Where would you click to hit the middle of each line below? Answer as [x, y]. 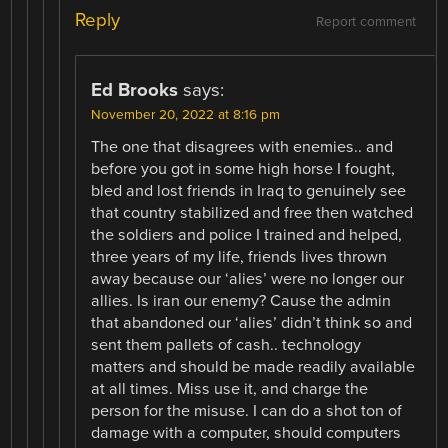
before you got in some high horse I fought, [243, 169]
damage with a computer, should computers [246, 433]
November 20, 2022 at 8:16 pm [186, 115]
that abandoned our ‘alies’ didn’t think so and [252, 323]
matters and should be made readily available [253, 367]
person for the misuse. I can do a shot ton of [247, 411]
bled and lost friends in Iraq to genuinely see [249, 191]
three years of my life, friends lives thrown [239, 257]
